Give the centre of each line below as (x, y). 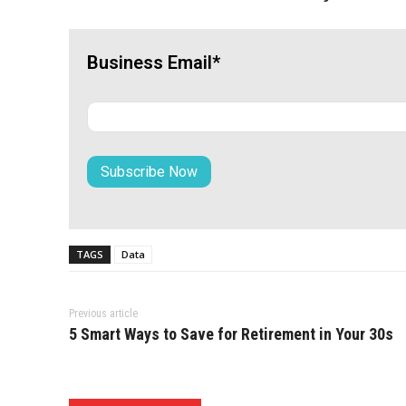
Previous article (103, 314)
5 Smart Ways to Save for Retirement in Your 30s (231, 334)
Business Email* (154, 63)
